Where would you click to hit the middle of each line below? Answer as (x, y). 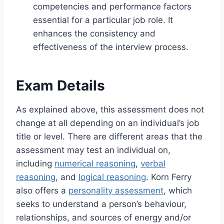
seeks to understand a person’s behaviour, (101, 204)
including (35, 163)
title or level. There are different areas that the (109, 136)
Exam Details (60, 85)
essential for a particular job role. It (103, 20)
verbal (153, 163)
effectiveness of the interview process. (111, 47)
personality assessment (116, 190)
